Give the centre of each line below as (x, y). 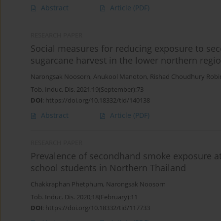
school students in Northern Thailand (108, 168)
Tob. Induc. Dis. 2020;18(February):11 (84, 197)
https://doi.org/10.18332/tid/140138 (98, 100)
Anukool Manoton (120, 77)
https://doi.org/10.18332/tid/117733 (98, 208)
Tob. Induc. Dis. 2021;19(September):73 (87, 90)
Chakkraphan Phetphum (67, 184)
